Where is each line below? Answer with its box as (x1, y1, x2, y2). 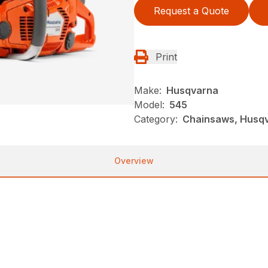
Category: (134, 112, 178, 125)
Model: (134, 98, 165, 111)
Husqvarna (166, 84, 218, 96)
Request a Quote (154, 4, 229, 17)
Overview (114, 155, 154, 166)
